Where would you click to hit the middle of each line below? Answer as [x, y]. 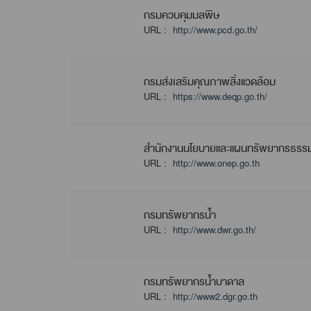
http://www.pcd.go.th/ [215, 30]
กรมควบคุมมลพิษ [182, 15]
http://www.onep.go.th [216, 163]
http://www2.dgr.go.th [215, 296]
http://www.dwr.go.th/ [215, 229]
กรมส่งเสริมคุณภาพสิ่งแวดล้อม [210, 82]
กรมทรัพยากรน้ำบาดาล [194, 281]
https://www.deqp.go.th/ [220, 96]
